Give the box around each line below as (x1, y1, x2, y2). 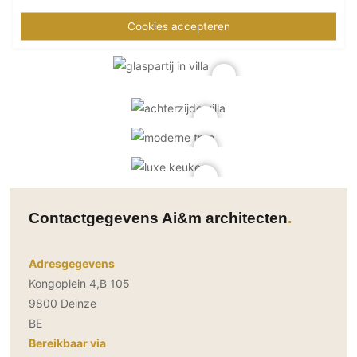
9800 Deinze (29, 296, 96, 311)
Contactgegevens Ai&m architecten (29, 210, 288, 227)
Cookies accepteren (127, 19, 230, 32)
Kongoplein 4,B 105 (29, 277, 130, 291)
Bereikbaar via (29, 336, 106, 351)
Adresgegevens (29, 257, 115, 271)
